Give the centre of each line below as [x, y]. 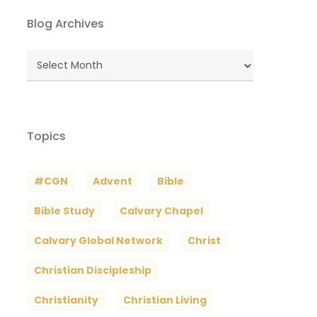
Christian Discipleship [92, 271]
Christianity [66, 300]
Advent [112, 181]
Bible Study [64, 211]
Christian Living [165, 300]
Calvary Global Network [98, 241]
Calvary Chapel [161, 211]
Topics [46, 137]
